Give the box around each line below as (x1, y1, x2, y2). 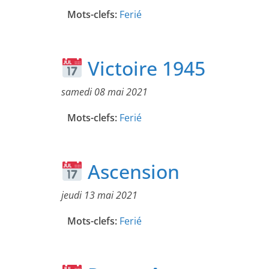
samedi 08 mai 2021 (61, 85, 148, 99)
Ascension (83, 159, 180, 185)
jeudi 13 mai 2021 (61, 189, 138, 202)
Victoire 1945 (83, 55, 206, 82)
